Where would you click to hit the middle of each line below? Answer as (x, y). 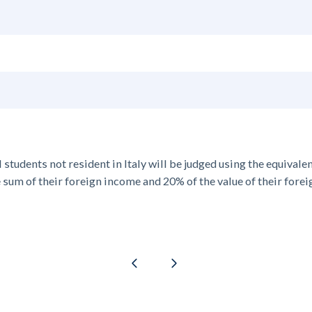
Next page (173, 263)
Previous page (134, 263)
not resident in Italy (97, 163)
